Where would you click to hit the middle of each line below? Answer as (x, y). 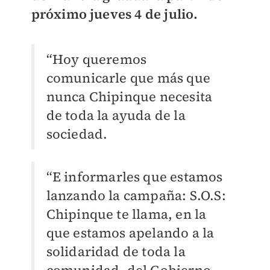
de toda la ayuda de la (116, 115)
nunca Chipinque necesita (129, 97)
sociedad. (77, 134)
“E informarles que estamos (134, 177)
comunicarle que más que (128, 78)
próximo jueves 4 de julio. (115, 14)
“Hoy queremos (96, 59)
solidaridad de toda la (116, 252)
